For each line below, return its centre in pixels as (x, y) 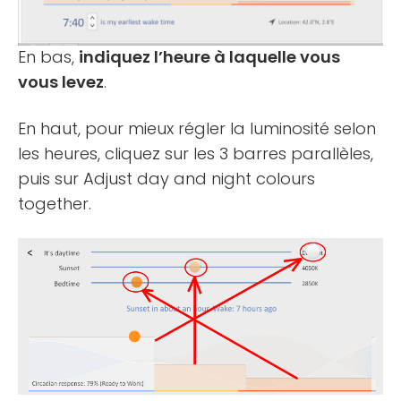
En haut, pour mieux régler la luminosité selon (197, 129)
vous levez (61, 82)
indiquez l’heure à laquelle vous (209, 57)
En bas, (48, 57)
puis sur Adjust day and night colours (166, 179)
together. (55, 204)
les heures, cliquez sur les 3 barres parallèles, (196, 154)
